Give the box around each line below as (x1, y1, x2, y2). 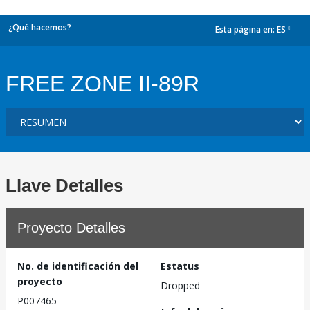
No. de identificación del (17, 259, 138, 273)
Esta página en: (215, 24, 277, 36)
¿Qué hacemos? (8, 21, 71, 33)
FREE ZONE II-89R (6, 71, 199, 96)
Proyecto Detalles (17, 220, 125, 235)
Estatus (161, 259, 199, 273)
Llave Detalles (6, 175, 123, 196)
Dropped (161, 279, 200, 292)
